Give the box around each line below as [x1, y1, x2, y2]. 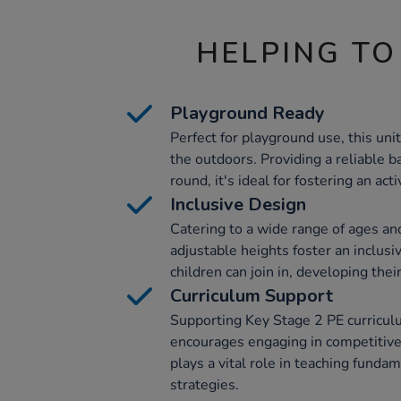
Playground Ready [170, 101, 325, 125]
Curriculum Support [170, 284, 333, 308]
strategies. [170, 375, 239, 395]
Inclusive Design [170, 192, 306, 217]
